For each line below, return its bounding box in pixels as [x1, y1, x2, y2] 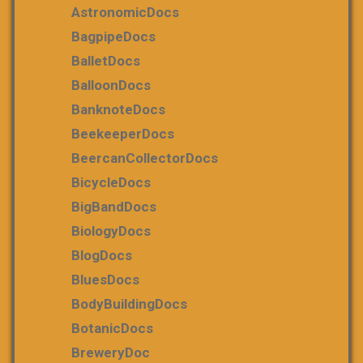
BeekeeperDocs [71, 126, 174, 142]
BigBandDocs [71, 199, 156, 215]
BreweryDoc [71, 344, 150, 361]
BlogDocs [71, 247, 132, 263]
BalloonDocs [71, 77, 151, 93]
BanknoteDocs [71, 101, 165, 117]
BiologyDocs [71, 223, 151, 239]
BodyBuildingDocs [71, 296, 187, 312]
